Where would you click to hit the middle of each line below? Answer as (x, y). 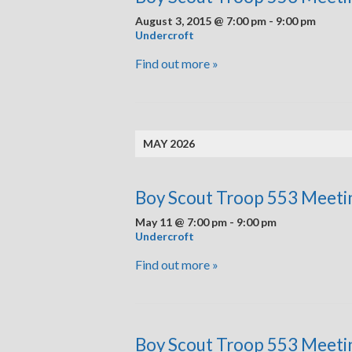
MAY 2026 (169, 143)
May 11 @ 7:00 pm (181, 222)
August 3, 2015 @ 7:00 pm (201, 21)
